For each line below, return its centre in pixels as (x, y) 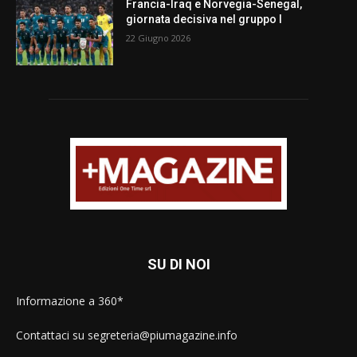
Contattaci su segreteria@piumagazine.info (127, 335)
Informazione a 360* (70, 301)
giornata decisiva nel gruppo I (204, 20)
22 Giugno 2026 (159, 38)
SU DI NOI (178, 265)
